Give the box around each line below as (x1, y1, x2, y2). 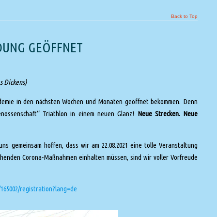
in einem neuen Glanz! (70, 109, 138, 118)
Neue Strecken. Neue (137, 109, 198, 118)
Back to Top (171, 13, 198, 19)
